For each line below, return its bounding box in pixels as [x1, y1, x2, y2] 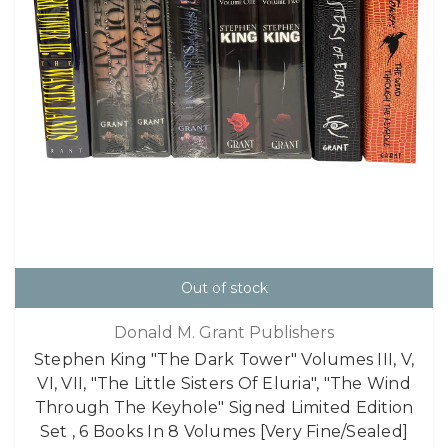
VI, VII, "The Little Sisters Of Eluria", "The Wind [37, 373, 411, 393]
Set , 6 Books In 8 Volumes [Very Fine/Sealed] [39, 421, 409, 441]
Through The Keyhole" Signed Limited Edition [34, 397, 414, 417]
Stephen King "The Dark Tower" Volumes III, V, [33, 349, 415, 369]
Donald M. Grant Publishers [114, 322, 334, 342]
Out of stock [180, 279, 268, 298]
